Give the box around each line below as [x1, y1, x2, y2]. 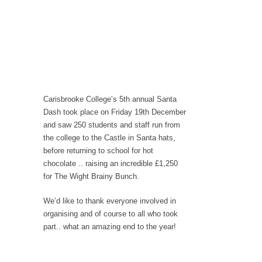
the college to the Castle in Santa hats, [43, 133, 175, 142]
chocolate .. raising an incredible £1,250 [43, 159, 178, 168]
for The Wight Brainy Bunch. [43, 172, 139, 181]
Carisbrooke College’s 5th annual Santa [43, 95, 177, 104]
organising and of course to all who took [43, 209, 178, 218]
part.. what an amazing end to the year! [43, 222, 176, 231]
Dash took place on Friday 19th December [43, 108, 186, 116]
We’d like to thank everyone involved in [43, 196, 176, 205]
